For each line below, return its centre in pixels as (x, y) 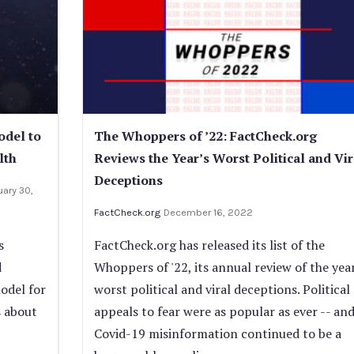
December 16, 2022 (208, 212)
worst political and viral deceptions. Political (222, 289)
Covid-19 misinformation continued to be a (217, 333)
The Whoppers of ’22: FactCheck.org (205, 136)
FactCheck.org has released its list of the (209, 245)
